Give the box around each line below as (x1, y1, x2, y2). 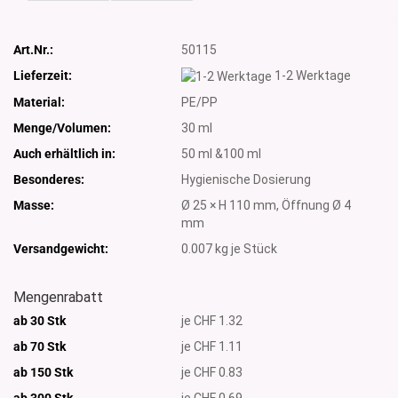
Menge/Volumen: (13, 120, 111, 135)
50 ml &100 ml (181, 146, 262, 161)
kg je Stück (212, 241, 278, 256)
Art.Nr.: (13, 42, 53, 57)
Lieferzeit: (13, 68, 72, 83)
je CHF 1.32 (181, 313, 243, 328)
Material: (13, 94, 65, 109)
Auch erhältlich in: (13, 146, 115, 161)
